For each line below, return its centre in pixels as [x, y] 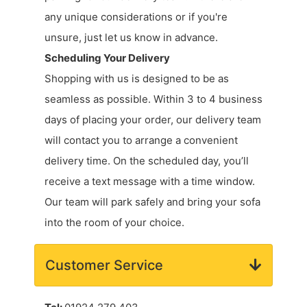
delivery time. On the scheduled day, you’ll [147, 160]
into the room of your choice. [114, 222]
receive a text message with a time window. [150, 181]
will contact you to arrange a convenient [141, 140]
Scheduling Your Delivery [107, 58]
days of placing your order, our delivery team [153, 119]
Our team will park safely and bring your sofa [152, 201]
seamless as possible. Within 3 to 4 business [153, 99]
